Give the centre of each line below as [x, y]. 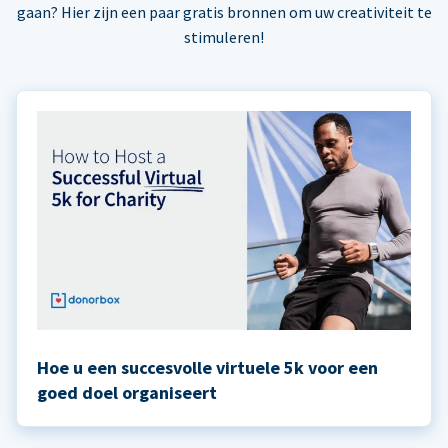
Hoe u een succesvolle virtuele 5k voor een [207, 368]
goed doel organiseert [127, 393]
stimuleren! [224, 36]
